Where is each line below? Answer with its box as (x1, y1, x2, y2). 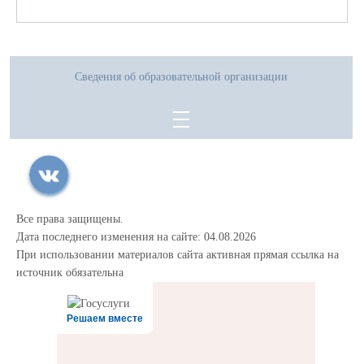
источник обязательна (16, 266, 123, 279)
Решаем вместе (67, 313, 143, 324)
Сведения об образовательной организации (75, 71, 288, 83)
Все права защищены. (16, 213, 123, 225)
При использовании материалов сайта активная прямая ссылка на (16, 249, 339, 261)
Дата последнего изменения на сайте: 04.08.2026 (16, 231, 256, 243)
